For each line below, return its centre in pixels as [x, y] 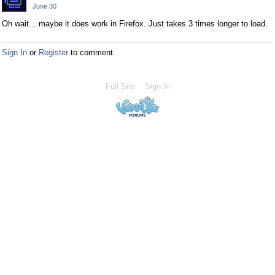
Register [53, 52]
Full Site [120, 86]
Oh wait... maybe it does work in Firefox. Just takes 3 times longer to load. [135, 24]
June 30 [45, 6]
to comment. [92, 52]
